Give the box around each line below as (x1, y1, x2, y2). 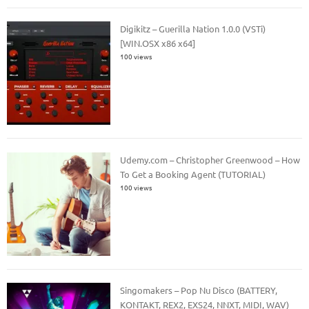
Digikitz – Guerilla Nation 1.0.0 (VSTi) (120, 23, 266, 35)
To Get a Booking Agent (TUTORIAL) (120, 168, 266, 180)
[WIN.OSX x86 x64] (120, 37, 196, 50)
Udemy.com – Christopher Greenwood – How (120, 153, 301, 166)
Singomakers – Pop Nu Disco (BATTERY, (120, 284, 278, 297)
